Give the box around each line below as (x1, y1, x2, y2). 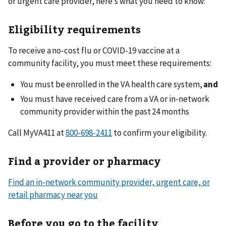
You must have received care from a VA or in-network (20, 93, 209, 104)
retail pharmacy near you (8, 189, 98, 200)
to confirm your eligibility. (112, 127, 207, 138)
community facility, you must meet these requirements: (8, 57, 211, 69)
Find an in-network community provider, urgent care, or (8, 176, 210, 188)
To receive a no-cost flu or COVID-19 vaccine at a (8, 44, 180, 56)
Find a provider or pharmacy (8, 153, 161, 167)
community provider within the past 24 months (20, 106, 189, 117)
